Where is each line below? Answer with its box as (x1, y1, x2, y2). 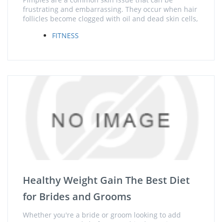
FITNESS (52, 31, 79, 40)
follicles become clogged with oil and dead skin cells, (23, 14, 198, 23)
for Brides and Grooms (23, 190, 131, 203)
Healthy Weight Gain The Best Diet (23, 173, 190, 187)
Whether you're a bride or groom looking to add (23, 210, 181, 220)
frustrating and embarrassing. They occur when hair (23, 4, 197, 14)
